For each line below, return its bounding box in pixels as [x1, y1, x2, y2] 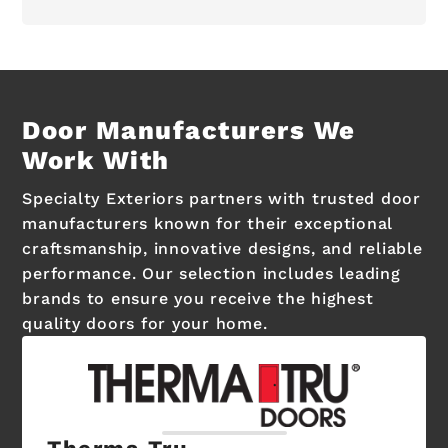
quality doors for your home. [22, 313, 268, 333]
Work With [22, 144, 170, 175]
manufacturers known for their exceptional [22, 213, 394, 233]
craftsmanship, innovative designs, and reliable [22, 238, 423, 258]
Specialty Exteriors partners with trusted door [22, 188, 421, 208]
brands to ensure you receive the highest [22, 288, 374, 308]
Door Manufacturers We [22, 114, 356, 145]
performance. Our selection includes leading [22, 263, 401, 283]
